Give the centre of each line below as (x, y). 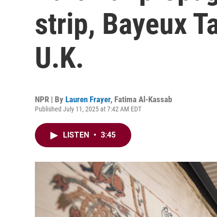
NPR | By (50, 99)
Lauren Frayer (88, 99)
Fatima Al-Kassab (143, 99)
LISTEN (77, 135)
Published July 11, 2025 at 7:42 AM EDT (88, 109)
